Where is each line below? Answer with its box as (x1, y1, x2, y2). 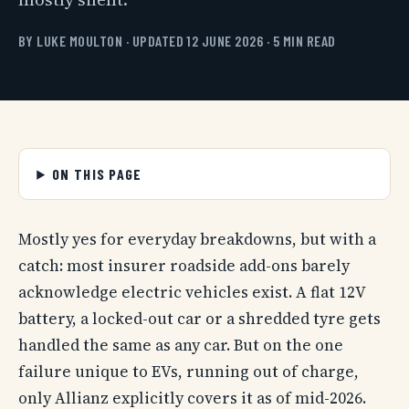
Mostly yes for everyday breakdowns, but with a (18, 228, 376, 251)
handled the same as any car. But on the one (18, 334, 343, 357)
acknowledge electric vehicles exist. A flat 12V (18, 281, 365, 304)
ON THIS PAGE (52, 164, 142, 183)
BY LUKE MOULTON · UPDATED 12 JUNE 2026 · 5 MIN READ (18, 31, 336, 49)
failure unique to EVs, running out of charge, (18, 361, 359, 383)
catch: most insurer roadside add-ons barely (18, 255, 350, 278)
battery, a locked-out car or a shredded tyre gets (18, 308, 381, 330)
